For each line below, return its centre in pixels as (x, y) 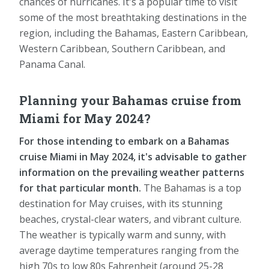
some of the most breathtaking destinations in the (133, 17)
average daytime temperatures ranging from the (129, 250)
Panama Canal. (52, 64)
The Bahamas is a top (191, 188)
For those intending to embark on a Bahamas (124, 141)
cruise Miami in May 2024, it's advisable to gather (133, 156)
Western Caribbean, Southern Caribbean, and (122, 48)
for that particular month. (80, 188)
